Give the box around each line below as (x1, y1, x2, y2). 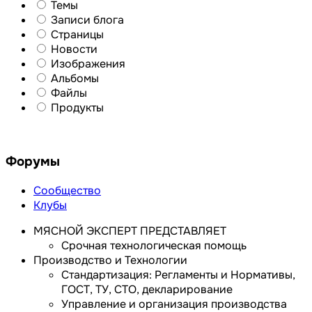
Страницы (51, 26, 104, 42)
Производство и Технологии (33, 252, 187, 267)
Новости (51, 41, 97, 56)
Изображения (51, 56, 125, 71)
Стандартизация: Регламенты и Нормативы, (61, 267, 295, 282)
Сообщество (33, 182, 101, 198)
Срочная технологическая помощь (61, 237, 247, 253)
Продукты (51, 100, 104, 115)
